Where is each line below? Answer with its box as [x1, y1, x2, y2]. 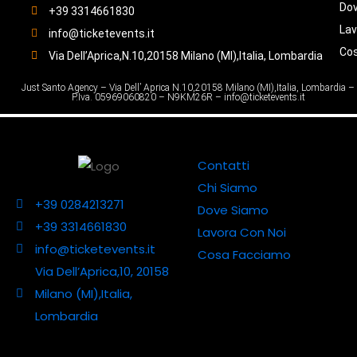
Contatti [198, 156, 249, 174]
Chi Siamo [198, 178, 257, 196]
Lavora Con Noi [198, 223, 286, 241]
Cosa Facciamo [198, 245, 291, 263]
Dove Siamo [198, 201, 269, 218]
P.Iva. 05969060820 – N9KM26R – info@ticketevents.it [71, 92, 305, 104]
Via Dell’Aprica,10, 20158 [34, 262, 169, 280]
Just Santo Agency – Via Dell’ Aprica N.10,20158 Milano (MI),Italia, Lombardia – [22, 82, 355, 94]
